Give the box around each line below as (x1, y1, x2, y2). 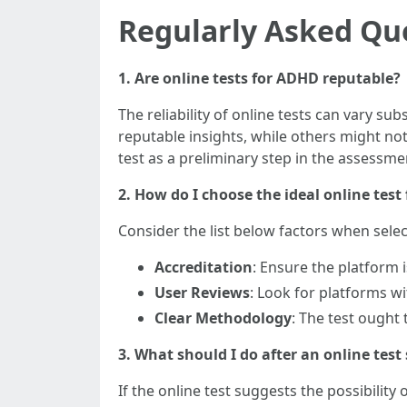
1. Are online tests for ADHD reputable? (118, 68, 401, 88)
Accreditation (154, 257, 253, 277)
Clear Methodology (154, 308, 292, 328)
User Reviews (154, 283, 250, 303)
